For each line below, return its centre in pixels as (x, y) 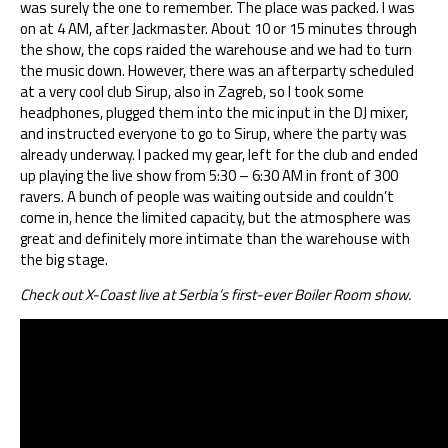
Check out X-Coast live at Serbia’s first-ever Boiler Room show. (215, 294)
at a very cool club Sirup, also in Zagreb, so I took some (192, 91)
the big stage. (64, 259)
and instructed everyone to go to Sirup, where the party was (213, 133)
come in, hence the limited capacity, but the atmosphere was (215, 217)
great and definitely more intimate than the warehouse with (215, 238)
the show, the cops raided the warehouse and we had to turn (216, 49)
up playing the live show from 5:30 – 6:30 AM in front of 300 (209, 175)
